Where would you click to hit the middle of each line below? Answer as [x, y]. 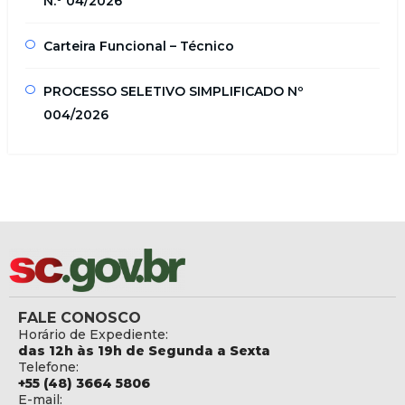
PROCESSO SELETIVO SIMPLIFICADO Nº [173, 91]
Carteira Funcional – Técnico [138, 46]
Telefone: [48, 367]
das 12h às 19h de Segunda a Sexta [144, 350]
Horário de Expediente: [93, 334]
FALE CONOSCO [80, 317]
